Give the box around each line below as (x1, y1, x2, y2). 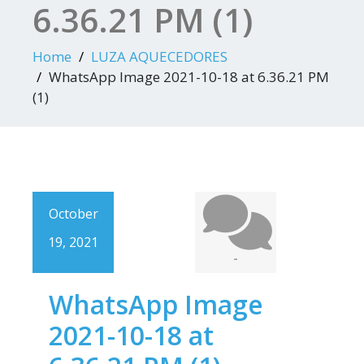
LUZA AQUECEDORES (91, 47, 227, 66)
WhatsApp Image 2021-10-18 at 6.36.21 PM (49, 67, 329, 86)
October (48, 205, 98, 223)
